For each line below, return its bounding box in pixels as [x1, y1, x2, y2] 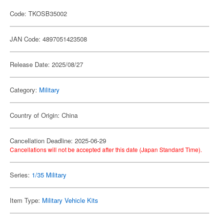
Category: [10, 85, 39, 94]
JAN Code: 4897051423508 [10, 34, 87, 44]
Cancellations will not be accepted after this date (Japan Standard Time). [10, 145, 202, 153]
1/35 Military [32, 170, 66, 179]
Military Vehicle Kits [42, 196, 98, 205]
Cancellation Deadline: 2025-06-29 [10, 136, 106, 145]
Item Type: [10, 196, 42, 205]
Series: [10, 170, 32, 179]
